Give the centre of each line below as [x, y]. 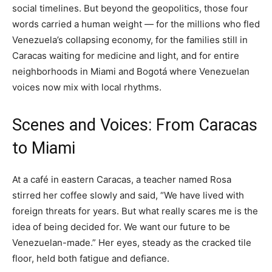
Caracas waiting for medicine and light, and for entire [126, 55]
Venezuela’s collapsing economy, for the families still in [130, 39]
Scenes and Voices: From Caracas [135, 125]
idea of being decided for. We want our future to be [121, 226]
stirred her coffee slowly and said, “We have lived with [128, 195]
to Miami [44, 148]
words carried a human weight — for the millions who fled [136, 24]
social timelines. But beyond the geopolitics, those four [130, 8]
